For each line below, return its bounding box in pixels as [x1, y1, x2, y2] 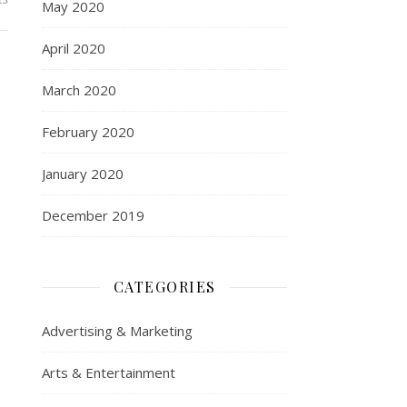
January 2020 [42, 164, 124, 183]
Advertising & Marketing [42, 322, 193, 340]
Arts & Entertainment [42, 363, 175, 382]
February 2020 [42, 123, 134, 141]
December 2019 [42, 206, 144, 224]
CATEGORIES [113, 277, 216, 296]
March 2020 [42, 81, 116, 99]
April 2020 [42, 39, 105, 57]
